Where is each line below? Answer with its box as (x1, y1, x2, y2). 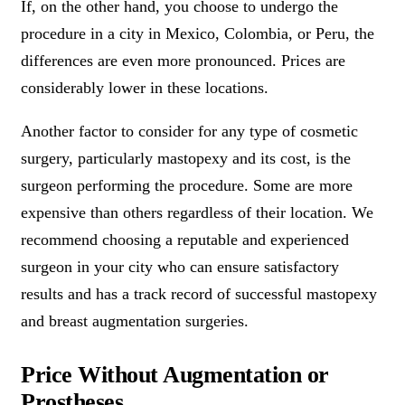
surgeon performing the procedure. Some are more (21, 175, 353, 194)
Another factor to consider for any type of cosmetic (21, 121, 358, 140)
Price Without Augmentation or (21, 361, 329, 388)
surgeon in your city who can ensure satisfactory (21, 257, 339, 276)
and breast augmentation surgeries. (21, 311, 249, 330)
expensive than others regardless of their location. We (21, 202, 373, 221)
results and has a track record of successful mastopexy (21, 284, 377, 303)
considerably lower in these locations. (21, 78, 268, 97)
